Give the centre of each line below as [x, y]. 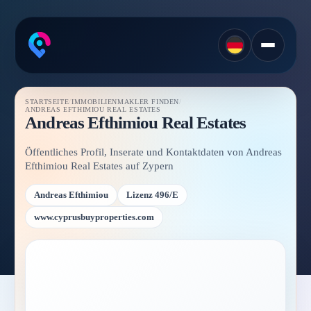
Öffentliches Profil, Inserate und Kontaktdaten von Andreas [154, 152]
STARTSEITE [47, 101]
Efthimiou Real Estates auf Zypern [100, 166]
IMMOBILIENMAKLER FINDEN [125, 101]
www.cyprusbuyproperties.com [94, 217]
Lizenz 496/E [153, 195]
